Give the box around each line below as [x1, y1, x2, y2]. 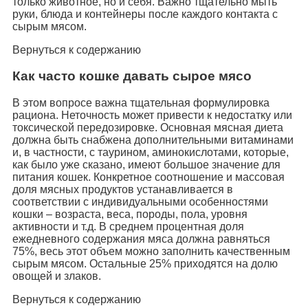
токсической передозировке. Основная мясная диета [12, 121, 283, 133]
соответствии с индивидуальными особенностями [12, 195, 268, 208]
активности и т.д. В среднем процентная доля [12, 220, 244, 232]
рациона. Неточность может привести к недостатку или [12, 109, 292, 121]
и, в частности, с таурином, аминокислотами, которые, [12, 146, 289, 158]
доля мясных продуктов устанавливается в [12, 183, 233, 195]
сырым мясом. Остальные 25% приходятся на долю [12, 257, 278, 269]
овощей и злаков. [12, 269, 101, 282]
